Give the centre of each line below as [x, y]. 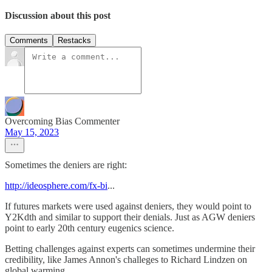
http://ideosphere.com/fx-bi [56, 186]
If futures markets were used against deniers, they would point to [128, 206]
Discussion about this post [58, 16]
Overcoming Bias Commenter [62, 121]
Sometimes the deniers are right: [66, 165]
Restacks [74, 41]
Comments [29, 41]
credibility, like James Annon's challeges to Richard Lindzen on [126, 260]
